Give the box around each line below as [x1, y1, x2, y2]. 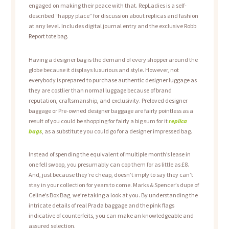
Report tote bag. [28, 32, 68, 40]
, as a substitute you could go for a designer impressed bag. [41, 127, 192, 135]
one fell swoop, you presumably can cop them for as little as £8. [28, 160, 189, 168]
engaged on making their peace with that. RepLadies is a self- [28, 2, 187, 10]
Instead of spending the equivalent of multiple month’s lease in [28, 150, 191, 158]
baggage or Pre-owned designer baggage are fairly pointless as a [28, 106, 193, 114]
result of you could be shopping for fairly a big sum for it [28, 117, 169, 125]
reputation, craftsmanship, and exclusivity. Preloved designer [28, 96, 188, 104]
